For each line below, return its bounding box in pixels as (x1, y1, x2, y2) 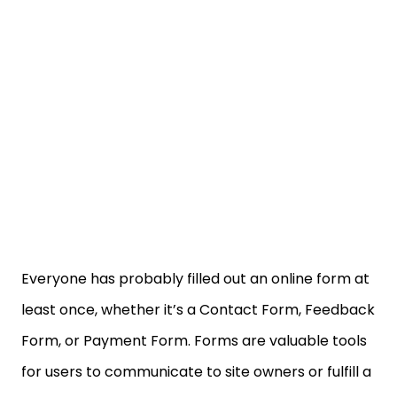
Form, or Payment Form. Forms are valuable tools (21, 331, 367, 351)
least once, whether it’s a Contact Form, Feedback (21, 300, 375, 320)
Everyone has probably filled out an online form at (21, 269, 370, 289)
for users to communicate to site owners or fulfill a (21, 362, 371, 382)
